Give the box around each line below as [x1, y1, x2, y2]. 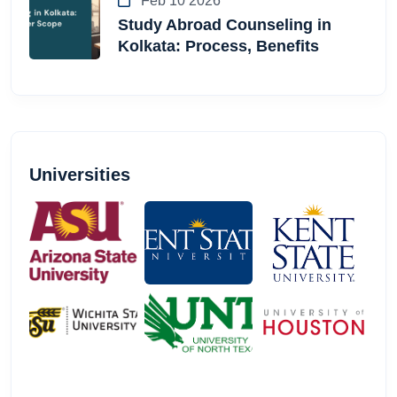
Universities [29, 165, 130, 185]
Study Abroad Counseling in [118, 16, 331, 35]
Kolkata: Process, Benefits [118, 37, 319, 56]
